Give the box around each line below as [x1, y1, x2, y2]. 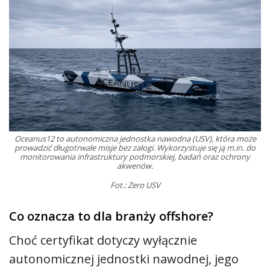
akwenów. [117, 160, 153, 172]
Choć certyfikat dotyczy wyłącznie [9, 232, 197, 249]
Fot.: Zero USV [110, 180, 160, 191]
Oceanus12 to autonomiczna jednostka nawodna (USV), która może [14, 133, 256, 145]
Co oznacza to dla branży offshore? [9, 208, 213, 225]
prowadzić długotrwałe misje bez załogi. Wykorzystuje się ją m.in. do [14, 142, 256, 154]
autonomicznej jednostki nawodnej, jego [9, 251, 239, 268]
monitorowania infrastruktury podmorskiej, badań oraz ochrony [20, 151, 250, 163]
